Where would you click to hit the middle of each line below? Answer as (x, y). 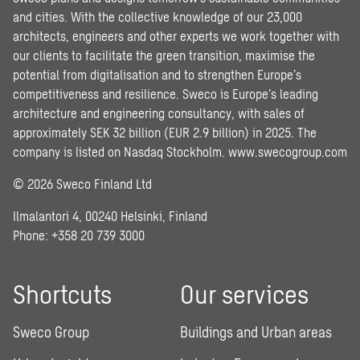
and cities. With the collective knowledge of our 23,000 (157, 17)
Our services (244, 294)
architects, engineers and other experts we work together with (176, 36)
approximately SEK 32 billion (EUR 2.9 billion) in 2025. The (165, 133)
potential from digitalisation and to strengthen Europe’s (157, 75)
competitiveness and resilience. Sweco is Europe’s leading (166, 94)
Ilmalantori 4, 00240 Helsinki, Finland (110, 216)
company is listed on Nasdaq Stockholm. (121, 152)
